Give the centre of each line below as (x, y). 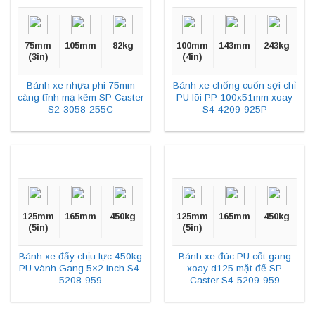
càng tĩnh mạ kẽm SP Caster (81, 98)
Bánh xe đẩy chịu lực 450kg (81, 257)
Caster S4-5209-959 (234, 281)
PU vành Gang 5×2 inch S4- (81, 269)
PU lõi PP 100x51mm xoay (234, 98)
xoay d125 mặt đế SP (234, 269)
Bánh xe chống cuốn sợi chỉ (234, 86)
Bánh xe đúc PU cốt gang (234, 257)
